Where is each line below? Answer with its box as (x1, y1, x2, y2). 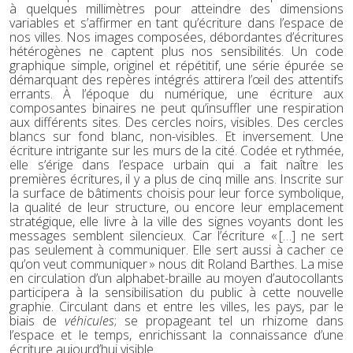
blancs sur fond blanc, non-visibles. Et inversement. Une (9, 127, 344, 145)
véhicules (65, 311, 114, 329)
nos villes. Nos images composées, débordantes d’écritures (9, 28, 344, 46)
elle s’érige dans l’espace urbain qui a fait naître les (9, 155, 344, 173)
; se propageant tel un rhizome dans (114, 311, 344, 329)
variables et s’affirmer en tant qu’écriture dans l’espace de (9, 13, 344, 32)
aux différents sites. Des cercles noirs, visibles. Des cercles (9, 113, 344, 131)
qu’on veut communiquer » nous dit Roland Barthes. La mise (9, 255, 344, 273)
